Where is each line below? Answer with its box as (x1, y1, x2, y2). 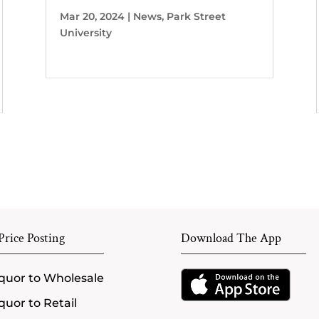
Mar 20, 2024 (59, 10, 125, 23)
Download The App (180, 230, 281, 247)
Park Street (166, 10, 226, 23)
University (59, 26, 112, 40)
